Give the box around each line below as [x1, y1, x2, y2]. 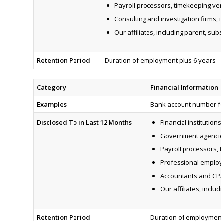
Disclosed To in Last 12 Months [37, 118, 132, 127]
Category [37, 83, 66, 92]
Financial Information [150, 83, 218, 92]
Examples [37, 100, 67, 109]
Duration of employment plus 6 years [104, 56, 216, 65]
